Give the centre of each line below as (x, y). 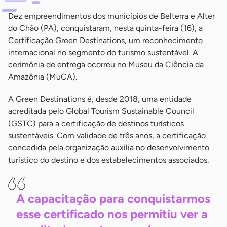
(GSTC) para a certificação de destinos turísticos (96, 124)
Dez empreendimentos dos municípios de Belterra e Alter (111, 16)
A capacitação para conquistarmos (113, 199)
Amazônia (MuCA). (43, 77)
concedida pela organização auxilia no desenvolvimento (109, 148)
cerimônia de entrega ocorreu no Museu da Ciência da (106, 65)
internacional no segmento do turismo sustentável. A (103, 53)
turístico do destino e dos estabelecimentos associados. (108, 160)
